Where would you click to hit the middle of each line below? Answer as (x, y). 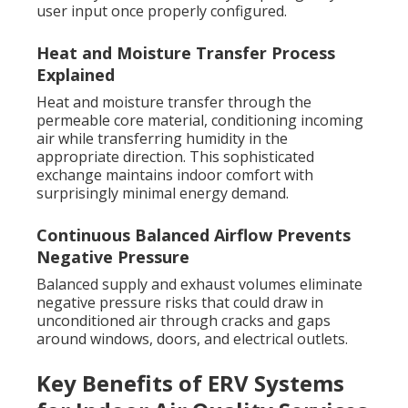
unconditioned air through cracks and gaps (184, 321)
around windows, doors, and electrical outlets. (192, 339)
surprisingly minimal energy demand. (163, 194)
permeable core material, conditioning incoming (200, 121)
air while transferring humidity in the (162, 139)
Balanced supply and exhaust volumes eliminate (199, 285)
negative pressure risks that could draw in (180, 303)
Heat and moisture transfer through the (174, 102)
